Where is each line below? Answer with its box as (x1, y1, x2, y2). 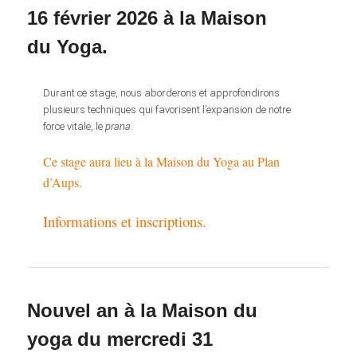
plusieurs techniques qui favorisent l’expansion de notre (43, 103, 292, 116)
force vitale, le (43, 120, 106, 132)
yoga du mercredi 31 (27, 328, 214, 351)
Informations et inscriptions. (43, 210, 207, 231)
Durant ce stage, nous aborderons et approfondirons (43, 86, 280, 99)
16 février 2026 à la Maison (27, 7, 268, 29)
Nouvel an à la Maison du (27, 300, 258, 322)
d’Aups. (43, 173, 83, 190)
